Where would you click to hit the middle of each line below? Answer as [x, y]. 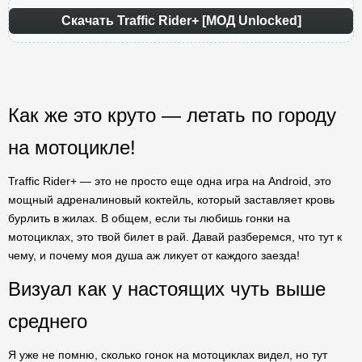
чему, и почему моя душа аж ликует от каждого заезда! [154, 255]
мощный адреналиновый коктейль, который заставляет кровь [171, 200]
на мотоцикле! [72, 147]
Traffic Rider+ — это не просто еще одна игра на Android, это [170, 181]
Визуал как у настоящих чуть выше [167, 289]
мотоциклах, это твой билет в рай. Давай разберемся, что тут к [175, 237]
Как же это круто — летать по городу [172, 115]
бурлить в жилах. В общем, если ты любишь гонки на [149, 218]
